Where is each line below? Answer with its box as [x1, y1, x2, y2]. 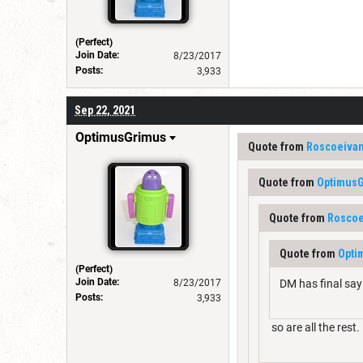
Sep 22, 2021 [75, 103, 135, 117]
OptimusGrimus [75, 129, 166, 145]
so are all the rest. [269, 320, 360, 334]
